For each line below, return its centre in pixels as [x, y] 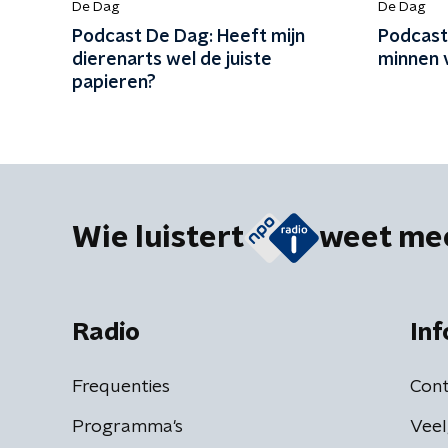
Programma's [127, 426]
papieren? [114, 82]
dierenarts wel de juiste [172, 59]
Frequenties [121, 386]
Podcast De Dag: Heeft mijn [188, 36]
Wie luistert [158, 237]
